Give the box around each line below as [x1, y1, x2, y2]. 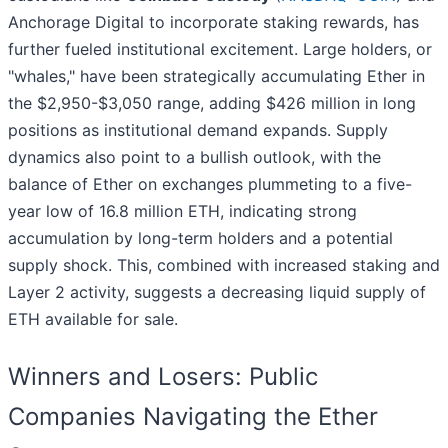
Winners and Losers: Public [8, 362, 318, 392]
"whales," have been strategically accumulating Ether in [8, 66, 425, 87]
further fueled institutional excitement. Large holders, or [8, 39, 432, 60]
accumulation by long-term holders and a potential [8, 228, 393, 249]
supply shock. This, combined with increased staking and [8, 255, 440, 276]
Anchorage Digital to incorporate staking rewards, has [8, 12, 419, 33]
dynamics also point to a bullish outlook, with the [8, 147, 381, 168]
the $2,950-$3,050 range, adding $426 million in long [8, 93, 416, 114]
